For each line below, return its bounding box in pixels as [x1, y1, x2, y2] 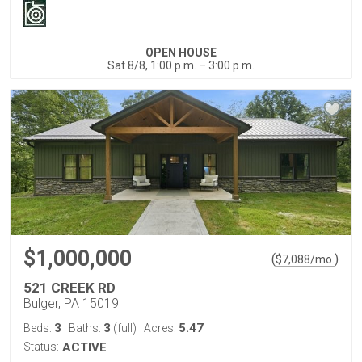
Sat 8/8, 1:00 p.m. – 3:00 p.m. [107, 58, 255, 72]
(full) [111, 321, 137, 335]
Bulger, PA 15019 [23, 295, 119, 311]
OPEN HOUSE [145, 45, 217, 59]
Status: [23, 339, 59, 353]
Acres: [144, 321, 179, 335]
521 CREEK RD [23, 279, 116, 296]
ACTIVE [62, 339, 107, 355]
